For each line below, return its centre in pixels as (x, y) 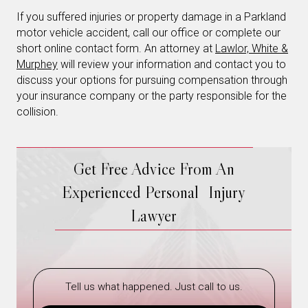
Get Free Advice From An (154, 168)
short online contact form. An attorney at (116, 48)
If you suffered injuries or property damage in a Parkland (151, 16)
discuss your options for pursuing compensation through (152, 80)
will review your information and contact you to (172, 64)
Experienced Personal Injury (154, 192)
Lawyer (154, 215)
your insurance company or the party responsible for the (152, 96)
